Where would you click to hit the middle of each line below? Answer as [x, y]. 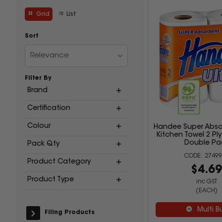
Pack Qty [43, 144]
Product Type [50, 180]
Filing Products [69, 213]
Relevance [49, 56]
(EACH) [206, 191]
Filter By [38, 78]
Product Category [59, 162]
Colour [39, 126]
